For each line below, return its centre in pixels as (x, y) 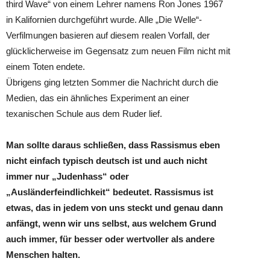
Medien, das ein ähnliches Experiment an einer (98, 98)
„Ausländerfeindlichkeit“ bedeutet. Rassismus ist (110, 192)
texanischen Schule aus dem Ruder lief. (84, 114)
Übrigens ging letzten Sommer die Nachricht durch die (112, 82)
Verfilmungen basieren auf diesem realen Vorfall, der (108, 35)
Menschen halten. (43, 255)
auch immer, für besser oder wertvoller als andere (110, 239)
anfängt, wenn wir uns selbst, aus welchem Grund (111, 223)
